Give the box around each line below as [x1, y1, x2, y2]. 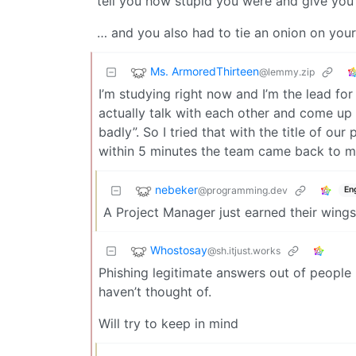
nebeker [155, 182, 198, 196]
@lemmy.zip [259, 65, 315, 78]
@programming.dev [198, 184, 288, 196]
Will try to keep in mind [99, 315, 238, 331]
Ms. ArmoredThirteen [150, 64, 259, 78]
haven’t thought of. [99, 283, 211, 300]
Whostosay [150, 242, 207, 257]
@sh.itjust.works [207, 244, 281, 257]
